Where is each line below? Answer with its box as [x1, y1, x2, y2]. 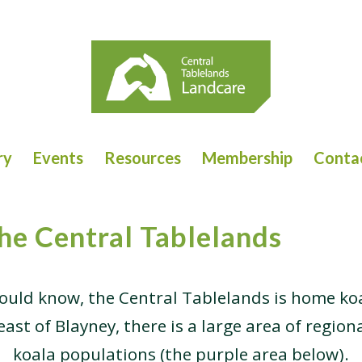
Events [32, 148, 83, 167]
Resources [103, 148, 181, 167]
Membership [201, 148, 293, 167]
